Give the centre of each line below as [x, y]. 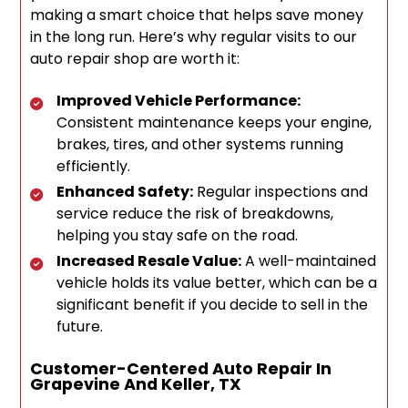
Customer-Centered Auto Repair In [181, 369]
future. [80, 327]
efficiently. [94, 167]
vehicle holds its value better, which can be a [217, 283]
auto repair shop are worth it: [135, 59]
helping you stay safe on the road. [178, 236]
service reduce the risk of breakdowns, [195, 214]
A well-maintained [309, 261]
